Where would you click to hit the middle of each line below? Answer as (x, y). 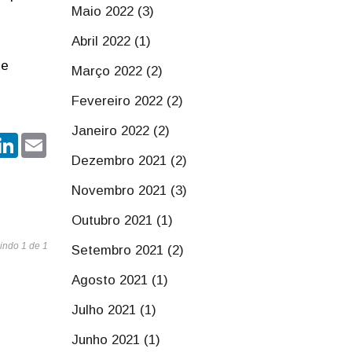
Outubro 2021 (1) (122, 220)
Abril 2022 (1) (111, 41)
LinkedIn (43, 139)
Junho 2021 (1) (116, 340)
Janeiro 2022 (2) (121, 131)
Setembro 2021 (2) (128, 250)
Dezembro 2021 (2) (129, 161)
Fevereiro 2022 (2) (127, 101)
